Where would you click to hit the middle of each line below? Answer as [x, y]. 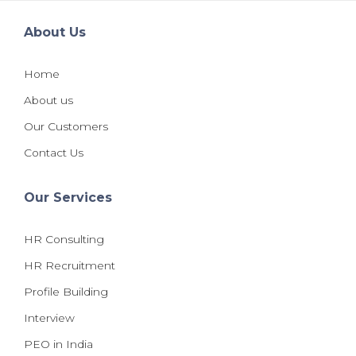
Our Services [68, 197]
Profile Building [66, 291]
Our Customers [66, 126]
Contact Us [54, 152]
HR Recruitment [70, 265]
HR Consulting [64, 239]
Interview [49, 317]
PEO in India [58, 344]
